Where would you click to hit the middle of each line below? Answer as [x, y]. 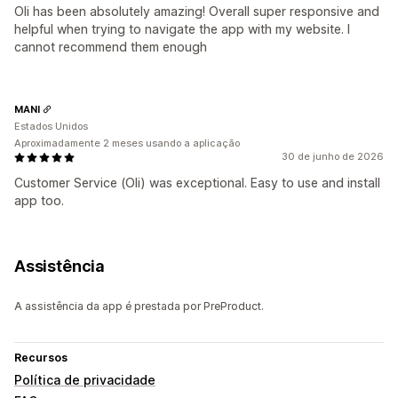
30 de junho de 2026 [333, 157]
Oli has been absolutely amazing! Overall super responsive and [197, 12]
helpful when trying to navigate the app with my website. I [182, 29]
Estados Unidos [51, 127]
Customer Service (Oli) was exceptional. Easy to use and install [197, 183]
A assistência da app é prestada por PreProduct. [139, 306]
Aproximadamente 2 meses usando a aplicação [127, 143]
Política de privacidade [85, 380]
